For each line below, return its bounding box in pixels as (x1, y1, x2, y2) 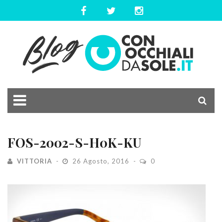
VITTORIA (17, 157, 52, 165)
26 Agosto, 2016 (70, 157, 131, 165)
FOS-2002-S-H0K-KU (7, 134, 141, 151)
